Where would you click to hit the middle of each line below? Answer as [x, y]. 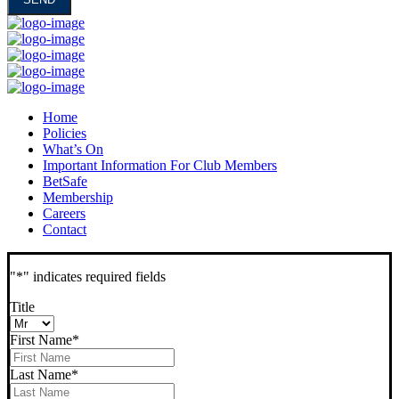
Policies [65, 134]
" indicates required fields [94, 277]
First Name [41, 340]
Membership [78, 198]
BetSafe [65, 182]
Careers [64, 214]
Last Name [41, 375]
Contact [65, 230]
